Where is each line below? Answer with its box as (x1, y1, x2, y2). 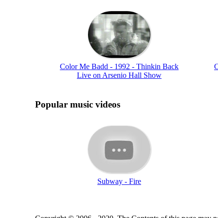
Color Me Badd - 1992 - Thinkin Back (60, 62, 179, 71)
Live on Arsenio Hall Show (77, 71, 162, 79)
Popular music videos (35, 99, 120, 109)
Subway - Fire (97, 177, 141, 185)
